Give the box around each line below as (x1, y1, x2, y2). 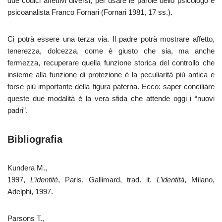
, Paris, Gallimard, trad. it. (58, 175, 157, 184)
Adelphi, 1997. (7, 187, 53, 196)
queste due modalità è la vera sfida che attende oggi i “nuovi (7, 94, 215, 103)
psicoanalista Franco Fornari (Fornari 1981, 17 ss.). (7, 8, 172, 16)
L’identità (157, 175, 184, 184)
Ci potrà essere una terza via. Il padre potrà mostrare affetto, (7, 35, 215, 43)
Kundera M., (7, 164, 47, 172)
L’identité (30, 175, 58, 184)
